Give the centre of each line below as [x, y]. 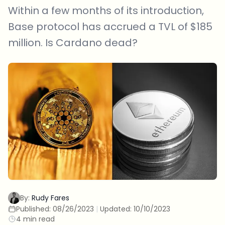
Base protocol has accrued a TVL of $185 [110, 27]
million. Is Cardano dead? [73, 43]
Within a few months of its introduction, [106, 11]
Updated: [117, 209]
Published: [34, 209]
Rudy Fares [50, 198]
